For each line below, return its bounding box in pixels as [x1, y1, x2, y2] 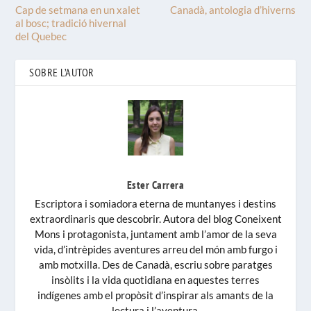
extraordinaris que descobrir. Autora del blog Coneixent [29, 212, 282, 226]
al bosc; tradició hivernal [15, 17, 127, 30]
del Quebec [15, 30, 67, 43]
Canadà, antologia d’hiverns [169, 3, 296, 17]
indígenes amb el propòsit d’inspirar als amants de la [37, 289, 274, 302]
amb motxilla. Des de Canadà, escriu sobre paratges [38, 258, 273, 271]
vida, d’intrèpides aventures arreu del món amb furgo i [33, 243, 278, 256]
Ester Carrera [126, 178, 185, 192]
